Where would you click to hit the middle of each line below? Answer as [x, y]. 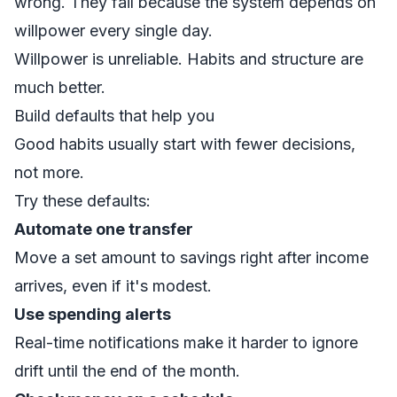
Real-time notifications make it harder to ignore [186, 343]
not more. [49, 172]
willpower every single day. [113, 31]
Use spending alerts [93, 314]
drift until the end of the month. [127, 371]
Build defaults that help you [114, 116]
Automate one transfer [104, 229]
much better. [60, 87]
